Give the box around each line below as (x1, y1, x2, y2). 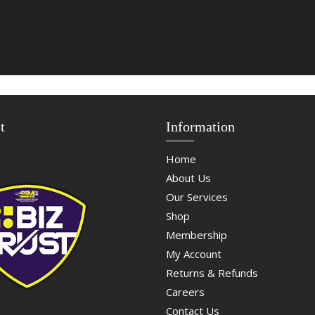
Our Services (165, 190, 228, 205)
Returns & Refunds (165, 266, 258, 281)
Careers (165, 285, 205, 300)
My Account (165, 247, 221, 262)
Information (165, 119, 235, 135)
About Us (165, 171, 211, 186)
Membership (165, 228, 227, 243)
